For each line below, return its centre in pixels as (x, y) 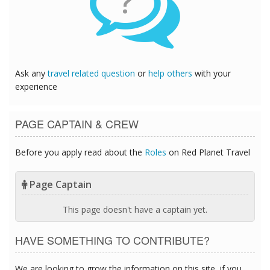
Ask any (31, 74)
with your (212, 74)
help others (170, 74)
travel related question (91, 74)
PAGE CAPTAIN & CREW (77, 124)
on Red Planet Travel (208, 152)
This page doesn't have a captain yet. (135, 210)
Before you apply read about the (80, 152)
